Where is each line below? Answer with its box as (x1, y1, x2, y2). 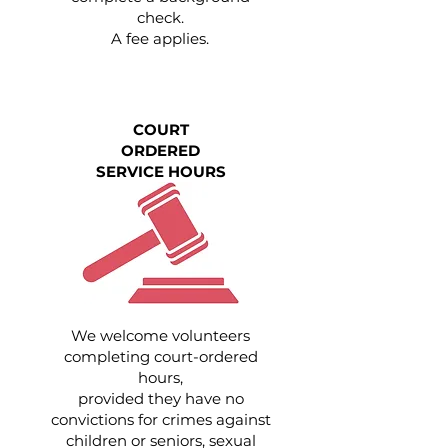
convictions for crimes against (50, 410, 271, 429)
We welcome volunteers (71, 326, 250, 345)
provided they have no (77, 389, 244, 408)
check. (136, 8, 184, 27)
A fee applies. (111, 29, 209, 48)
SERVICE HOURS (95, 162, 226, 181)
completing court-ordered (63, 347, 258, 366)
